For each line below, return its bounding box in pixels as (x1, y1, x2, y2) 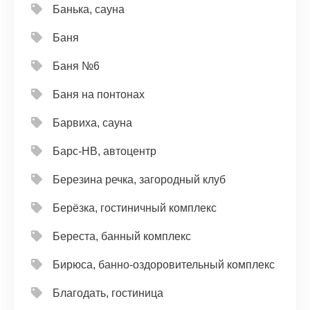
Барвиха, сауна (53, 117, 132, 129)
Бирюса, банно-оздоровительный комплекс (53, 259, 275, 271)
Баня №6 (53, 60, 100, 72)
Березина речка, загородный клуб (53, 174, 226, 185)
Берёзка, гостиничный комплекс (53, 202, 217, 214)
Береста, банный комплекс (53, 230, 191, 242)
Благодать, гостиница (53, 287, 163, 299)
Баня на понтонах (53, 89, 145, 100)
